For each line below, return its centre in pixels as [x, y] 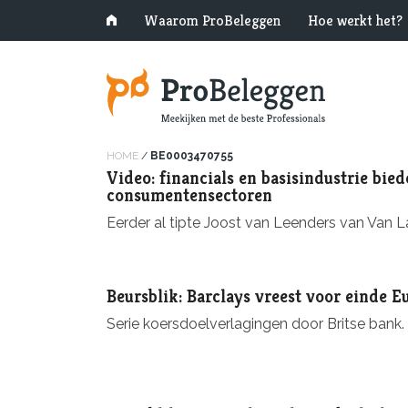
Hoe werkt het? [355, 20]
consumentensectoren [189, 194]
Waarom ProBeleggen [212, 20]
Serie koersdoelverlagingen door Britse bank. [255, 323]
